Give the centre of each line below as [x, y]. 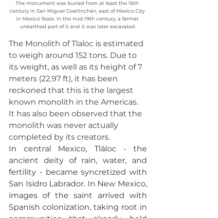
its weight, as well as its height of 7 [76, 67]
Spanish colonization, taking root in [78, 207]
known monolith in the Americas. [74, 102]
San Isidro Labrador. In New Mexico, [78, 183]
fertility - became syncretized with [78, 172]
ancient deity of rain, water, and [78, 160]
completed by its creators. [59, 137]
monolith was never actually [64, 125]
